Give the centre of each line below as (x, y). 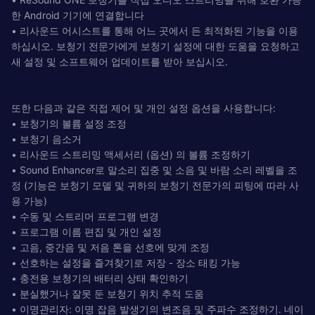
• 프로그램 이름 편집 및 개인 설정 (86, 231)
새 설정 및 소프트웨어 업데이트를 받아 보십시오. (120, 61)
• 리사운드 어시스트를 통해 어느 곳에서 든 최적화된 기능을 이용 (155, 30)
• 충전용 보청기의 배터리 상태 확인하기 (100, 278)
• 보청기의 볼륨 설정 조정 (69, 123)
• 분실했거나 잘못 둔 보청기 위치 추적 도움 (108, 293)
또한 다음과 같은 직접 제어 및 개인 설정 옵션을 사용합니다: (143, 108)
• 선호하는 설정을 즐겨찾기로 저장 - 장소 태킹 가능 (126, 262)
